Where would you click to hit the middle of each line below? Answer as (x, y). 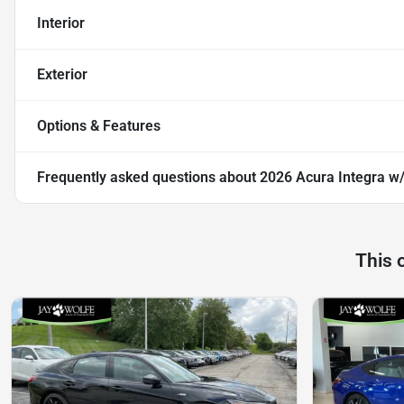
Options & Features (99, 126)
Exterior (62, 75)
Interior (61, 23)
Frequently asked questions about (148, 178)
